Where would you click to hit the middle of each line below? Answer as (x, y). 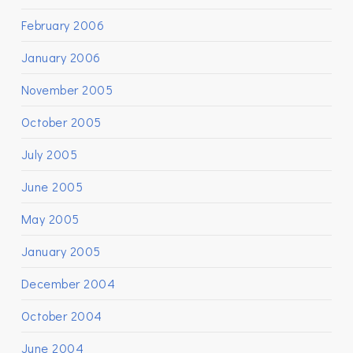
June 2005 (52, 186)
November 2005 (67, 89)
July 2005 (49, 154)
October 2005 (61, 122)
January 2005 (61, 251)
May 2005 (50, 219)
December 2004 (68, 283)
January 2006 (61, 57)
